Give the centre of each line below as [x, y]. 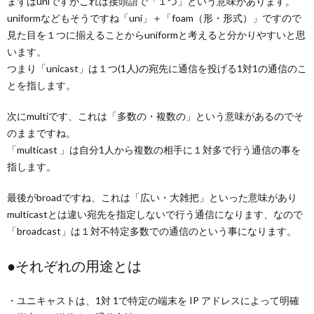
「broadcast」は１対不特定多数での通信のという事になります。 [152, 231]
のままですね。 [41, 133]
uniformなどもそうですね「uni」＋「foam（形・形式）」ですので [154, 18]
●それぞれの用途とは [74, 266]
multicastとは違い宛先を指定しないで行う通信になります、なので [155, 214]
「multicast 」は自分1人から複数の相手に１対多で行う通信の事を [154, 150]
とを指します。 [41, 85]
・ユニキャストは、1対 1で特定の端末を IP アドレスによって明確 [153, 300]
